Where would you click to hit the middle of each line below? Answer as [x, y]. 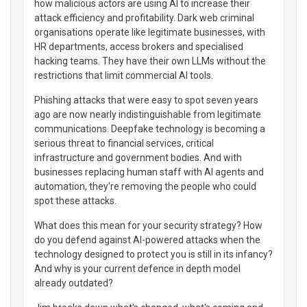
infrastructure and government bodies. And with [138, 157]
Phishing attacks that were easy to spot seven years [146, 100]
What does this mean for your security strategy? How [148, 225]
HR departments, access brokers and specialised [139, 46]
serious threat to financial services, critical [124, 143]
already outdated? [74, 283]
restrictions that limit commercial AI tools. [124, 75]
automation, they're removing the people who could [145, 186]
